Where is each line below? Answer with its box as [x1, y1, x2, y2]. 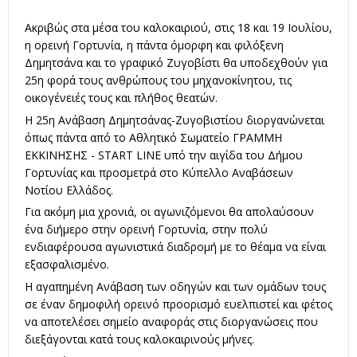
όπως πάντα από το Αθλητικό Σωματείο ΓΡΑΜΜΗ [25, 129, 282, 145]
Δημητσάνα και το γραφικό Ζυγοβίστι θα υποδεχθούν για [25, 55, 328, 71]
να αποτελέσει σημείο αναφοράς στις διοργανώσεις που [25, 314, 318, 330]
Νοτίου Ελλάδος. [25, 182, 113, 198]
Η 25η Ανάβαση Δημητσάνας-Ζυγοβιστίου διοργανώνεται [25, 112, 324, 127]
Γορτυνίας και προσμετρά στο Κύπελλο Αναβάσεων [25, 164, 293, 180]
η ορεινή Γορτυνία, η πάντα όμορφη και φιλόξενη [25, 37, 284, 53]
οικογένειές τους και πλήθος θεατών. [25, 90, 218, 106]
